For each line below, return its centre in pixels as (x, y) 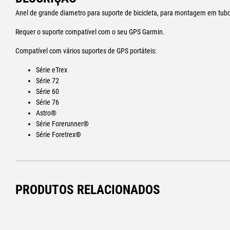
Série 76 (48, 102)
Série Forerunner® (63, 124)
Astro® (46, 113)
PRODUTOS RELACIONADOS (88, 189)
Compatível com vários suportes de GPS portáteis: (86, 51)
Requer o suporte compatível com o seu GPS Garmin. (90, 32)
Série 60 (48, 92)
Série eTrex (52, 70)
